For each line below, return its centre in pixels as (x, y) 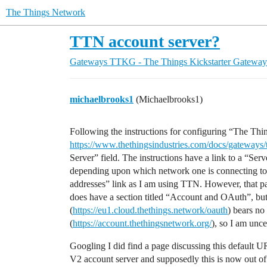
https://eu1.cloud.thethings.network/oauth (150, 210)
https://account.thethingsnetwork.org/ (142, 223)
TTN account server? (145, 41)
